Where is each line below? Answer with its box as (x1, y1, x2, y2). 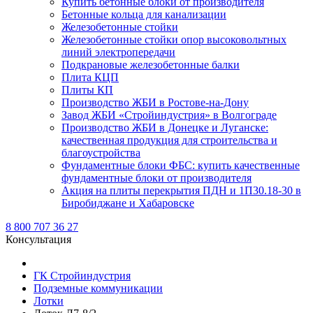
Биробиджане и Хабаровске (61, 197, 194, 209)
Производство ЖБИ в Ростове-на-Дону (61, 96, 249, 108)
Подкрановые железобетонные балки (61, 59, 240, 71)
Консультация (6, 233, 71, 245)
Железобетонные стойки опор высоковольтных (61, 34, 286, 45)
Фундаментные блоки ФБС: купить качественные (61, 159, 300, 171)
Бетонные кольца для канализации (61, 8, 226, 20)
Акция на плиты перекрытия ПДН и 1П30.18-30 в (61, 184, 301, 196)
